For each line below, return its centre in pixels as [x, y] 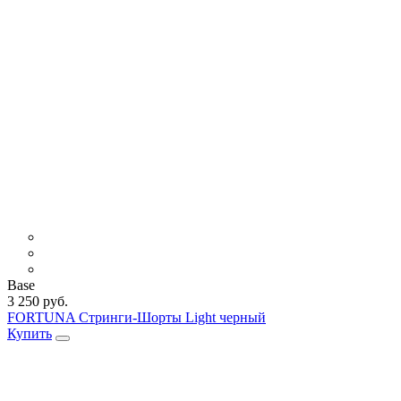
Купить [30, 333]
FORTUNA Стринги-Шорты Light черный [137, 317]
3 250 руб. [38, 301]
